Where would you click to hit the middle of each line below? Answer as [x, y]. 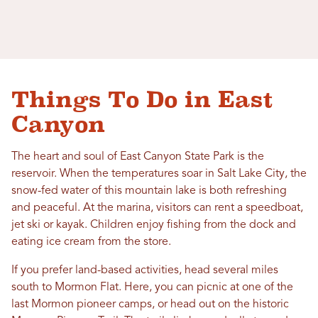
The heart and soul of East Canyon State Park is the [138, 157]
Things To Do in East [142, 100]
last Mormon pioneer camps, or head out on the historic [150, 305]
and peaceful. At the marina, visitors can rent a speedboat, [157, 208]
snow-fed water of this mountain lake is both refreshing [149, 191]
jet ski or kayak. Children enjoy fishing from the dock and [154, 225]
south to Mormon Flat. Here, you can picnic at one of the [152, 288]
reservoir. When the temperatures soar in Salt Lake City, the [159, 174]
